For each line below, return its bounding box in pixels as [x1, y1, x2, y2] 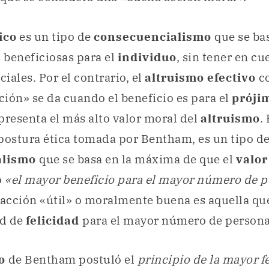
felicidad [26, 213, 82, 228]
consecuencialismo [94, 29, 214, 44]
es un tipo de [16, 29, 94, 44]
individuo [117, 49, 177, 64]
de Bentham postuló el [8, 252, 138, 267]
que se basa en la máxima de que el [39, 151, 236, 166]
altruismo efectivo [145, 70, 256, 85]
